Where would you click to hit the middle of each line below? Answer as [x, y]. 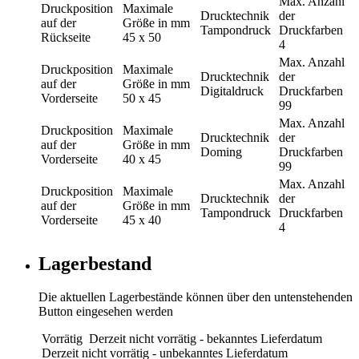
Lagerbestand [95, 263]
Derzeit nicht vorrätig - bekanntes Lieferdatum [206, 339]
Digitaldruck [232, 91]
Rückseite [66, 37]
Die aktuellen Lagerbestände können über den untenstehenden [196, 297]
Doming [221, 151]
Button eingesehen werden [106, 312]
